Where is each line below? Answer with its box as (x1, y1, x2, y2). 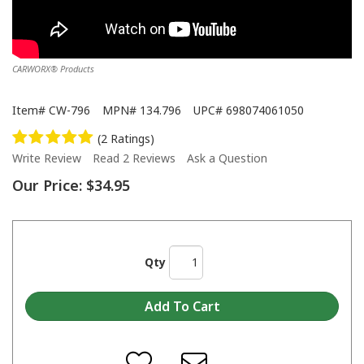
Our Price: (12, 175, 82, 195)
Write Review (12, 149, 81, 166)
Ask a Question (187, 149, 267, 166)
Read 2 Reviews (93, 149, 175, 166)
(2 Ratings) (97, 130, 155, 146)
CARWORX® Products (12, 63, 94, 76)
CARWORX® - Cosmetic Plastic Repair (12, 281, 156, 294)
